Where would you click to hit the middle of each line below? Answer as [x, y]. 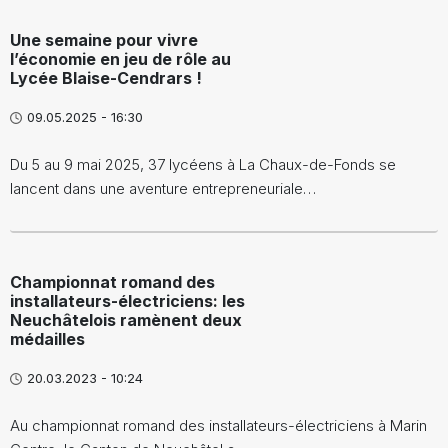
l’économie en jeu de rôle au [120, 59]
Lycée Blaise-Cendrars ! [106, 78]
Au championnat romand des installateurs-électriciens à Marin [218, 426]
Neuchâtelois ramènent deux [126, 320]
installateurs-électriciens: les [127, 301]
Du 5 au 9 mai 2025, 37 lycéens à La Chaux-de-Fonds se [203, 165]
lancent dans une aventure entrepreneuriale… [163, 189]
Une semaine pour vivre [104, 40]
